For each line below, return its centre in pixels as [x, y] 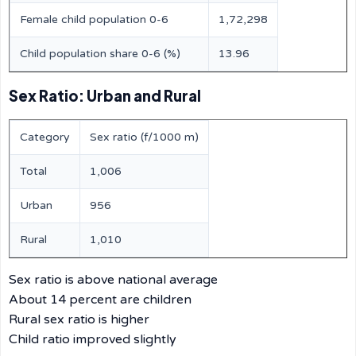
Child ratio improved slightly [93, 339]
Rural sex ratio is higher [79, 319]
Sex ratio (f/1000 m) [144, 137]
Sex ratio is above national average [113, 280]
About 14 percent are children [100, 300]
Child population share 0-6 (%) [100, 54]
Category [45, 137]
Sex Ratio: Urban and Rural [105, 96]
